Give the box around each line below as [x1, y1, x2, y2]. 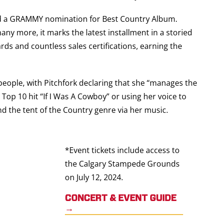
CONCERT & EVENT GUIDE [65, 194, 177, 203]
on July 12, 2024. [65, 172, 124, 183]
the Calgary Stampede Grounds [65, 158, 180, 169]
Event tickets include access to [69, 145, 180, 155]
